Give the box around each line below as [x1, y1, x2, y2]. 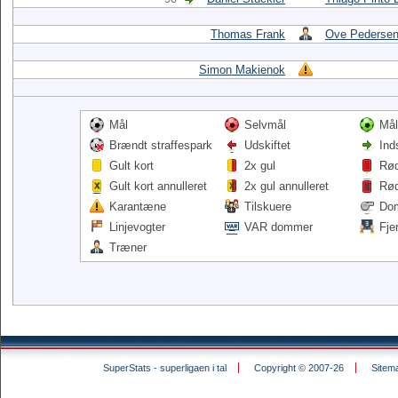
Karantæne [109, 200, 166, 213]
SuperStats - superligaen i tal [102, 362, 227, 373]
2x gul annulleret [244, 179, 329, 193]
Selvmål [244, 118, 286, 131]
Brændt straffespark [109, 139, 212, 152]
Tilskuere [244, 200, 291, 213]
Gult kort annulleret [109, 179, 207, 193]
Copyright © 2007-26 [253, 362, 344, 373]
